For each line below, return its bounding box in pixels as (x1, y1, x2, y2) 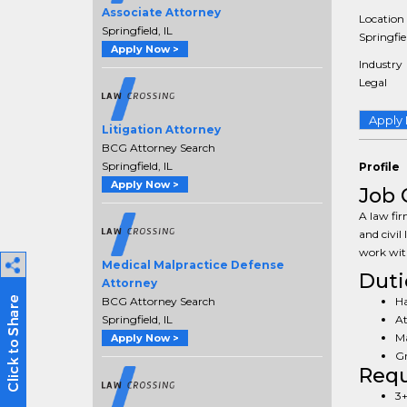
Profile (358, 160, 400, 174)
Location (358, 12, 404, 25)
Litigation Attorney (102, 123, 221, 137)
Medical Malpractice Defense (102, 258, 284, 273)
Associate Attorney (102, 5, 221, 20)
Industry (358, 57, 402, 71)
